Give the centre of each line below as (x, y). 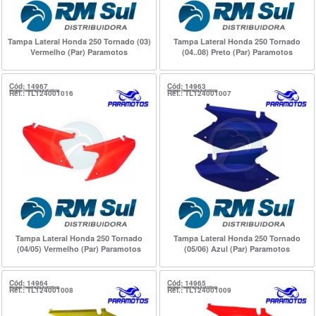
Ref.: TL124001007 (199, 93)
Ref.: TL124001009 (199, 290)
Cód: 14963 (187, 86)
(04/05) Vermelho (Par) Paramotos (79, 248)
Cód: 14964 (29, 282)
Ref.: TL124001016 (41, 93)
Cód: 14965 (187, 282)
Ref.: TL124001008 (41, 290)
